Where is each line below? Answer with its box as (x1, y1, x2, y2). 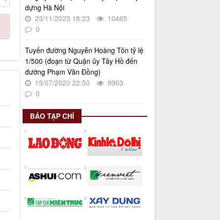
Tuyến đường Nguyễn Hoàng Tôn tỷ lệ (25, 45, 143, 55)
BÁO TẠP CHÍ (29, 110, 74, 121)
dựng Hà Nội (25, 2, 64, 12)
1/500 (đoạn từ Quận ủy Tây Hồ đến (25, 55, 137, 66)
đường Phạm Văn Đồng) (25, 66, 101, 77)
